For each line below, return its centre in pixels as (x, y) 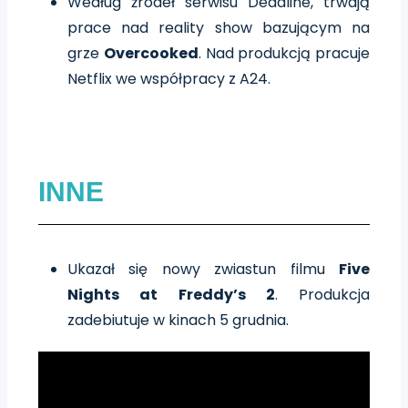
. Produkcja (322, 295)
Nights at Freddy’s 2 (171, 295)
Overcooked (151, 54)
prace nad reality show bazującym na (219, 28)
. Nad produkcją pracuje (284, 54)
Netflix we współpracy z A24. (169, 79)
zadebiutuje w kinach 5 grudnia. (178, 321)
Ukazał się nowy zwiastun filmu (203, 270)
